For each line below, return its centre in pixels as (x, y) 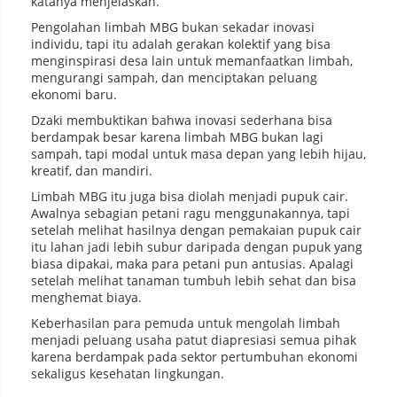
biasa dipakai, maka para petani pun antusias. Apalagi (192, 264)
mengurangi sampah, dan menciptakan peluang (174, 78)
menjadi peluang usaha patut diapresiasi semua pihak (194, 340)
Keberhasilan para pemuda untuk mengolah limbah (186, 323)
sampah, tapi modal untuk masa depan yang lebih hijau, (198, 154)
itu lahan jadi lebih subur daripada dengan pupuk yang (197, 247)
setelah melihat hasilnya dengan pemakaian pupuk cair (196, 230)
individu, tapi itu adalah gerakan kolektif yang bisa (181, 44)
